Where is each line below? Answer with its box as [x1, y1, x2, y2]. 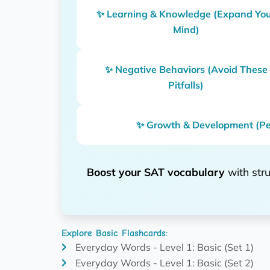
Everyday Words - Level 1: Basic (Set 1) [75, 240, 254, 253]
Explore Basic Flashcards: [61, 227, 168, 239]
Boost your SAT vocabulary [86, 165, 225, 178]
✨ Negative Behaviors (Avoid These [104, 63, 268, 75]
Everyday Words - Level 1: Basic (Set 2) [75, 256, 254, 269]
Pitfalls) [168, 78, 204, 91]
